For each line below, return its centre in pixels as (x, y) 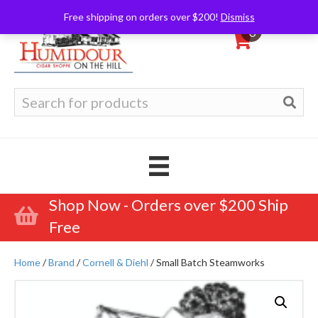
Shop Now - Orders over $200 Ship (169, 204)
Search (29, 94)
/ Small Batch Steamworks (207, 262)
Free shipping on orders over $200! (142, 17)
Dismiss (237, 17)
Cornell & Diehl (115, 262)
